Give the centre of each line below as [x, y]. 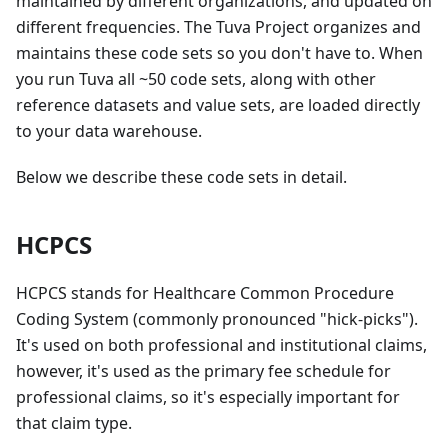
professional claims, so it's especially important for [208, 396]
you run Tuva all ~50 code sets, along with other [196, 78]
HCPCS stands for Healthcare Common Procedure [205, 292]
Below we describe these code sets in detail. [181, 176]
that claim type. [74, 422]
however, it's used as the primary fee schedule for [203, 370]
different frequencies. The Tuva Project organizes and [218, 26]
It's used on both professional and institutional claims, [221, 344]
